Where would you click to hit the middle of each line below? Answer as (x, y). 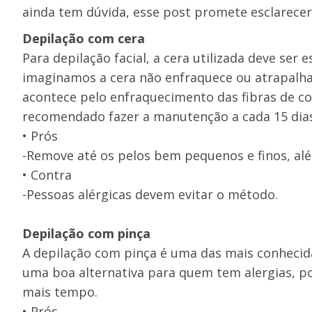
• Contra (47, 175)
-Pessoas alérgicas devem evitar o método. (150, 194)
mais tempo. (60, 292)
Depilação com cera (84, 38)
